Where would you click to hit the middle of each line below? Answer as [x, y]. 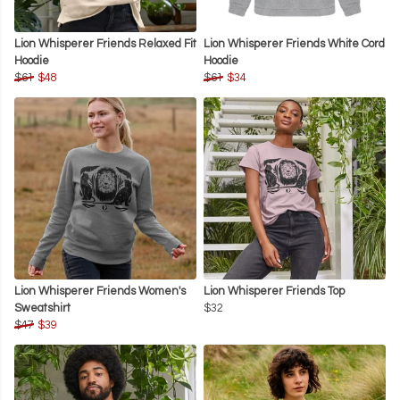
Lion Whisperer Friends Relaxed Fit [105, 45]
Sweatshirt [42, 309]
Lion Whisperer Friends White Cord [294, 45]
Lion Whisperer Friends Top [274, 292]
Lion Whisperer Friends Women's [100, 292]
